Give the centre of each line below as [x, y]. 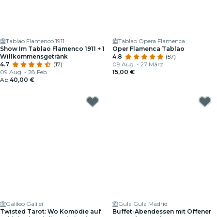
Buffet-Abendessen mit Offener [162, 211]
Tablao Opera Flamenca [152, 41]
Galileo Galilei [24, 204]
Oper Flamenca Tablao [148, 49]
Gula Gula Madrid [143, 204]
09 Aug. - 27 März [138, 64]
